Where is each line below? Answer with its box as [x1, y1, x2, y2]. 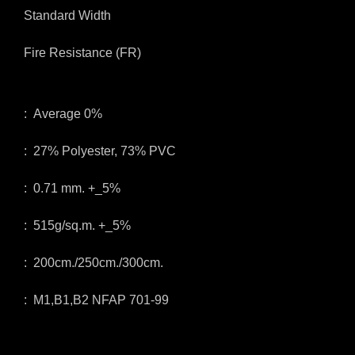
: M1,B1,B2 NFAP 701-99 [24, 293, 169, 307]
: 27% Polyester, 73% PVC [24, 144, 176, 158]
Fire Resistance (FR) [24, 46, 141, 59]
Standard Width [24, 9, 111, 22]
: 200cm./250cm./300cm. [24, 256, 163, 269]
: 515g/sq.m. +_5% [24, 219, 131, 232]
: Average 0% [24, 107, 102, 120]
